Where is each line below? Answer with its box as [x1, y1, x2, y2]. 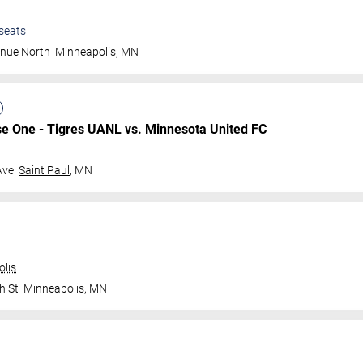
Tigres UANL [47, 122, 122, 137]
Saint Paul [19, 164, 70, 177]
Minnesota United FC [145, 122, 267, 137]
